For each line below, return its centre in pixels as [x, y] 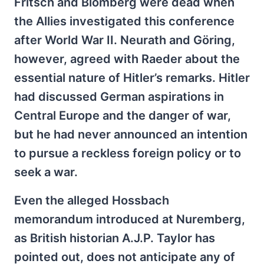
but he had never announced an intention [131, 134]
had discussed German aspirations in [119, 96]
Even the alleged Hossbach [92, 200]
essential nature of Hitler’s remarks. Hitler [132, 77]
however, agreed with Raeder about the [127, 59]
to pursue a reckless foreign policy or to [128, 153]
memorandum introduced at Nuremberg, [130, 219]
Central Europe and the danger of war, [123, 115]
